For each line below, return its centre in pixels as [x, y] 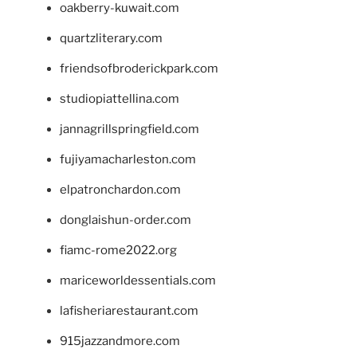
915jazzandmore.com [120, 341]
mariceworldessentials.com [138, 280]
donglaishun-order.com [126, 220]
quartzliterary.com [111, 38]
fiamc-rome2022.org [118, 250]
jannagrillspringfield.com [129, 129]
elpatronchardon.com [120, 189]
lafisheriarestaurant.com [129, 310]
